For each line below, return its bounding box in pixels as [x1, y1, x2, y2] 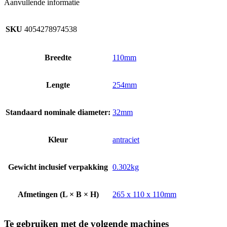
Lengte [46, 80, 70, 89]
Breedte [45, 53, 71, 62]
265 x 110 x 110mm [112, 190, 176, 199]
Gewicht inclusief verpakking [8, 162, 108, 171]
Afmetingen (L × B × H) [17, 190, 99, 199]
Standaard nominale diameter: [6, 107, 110, 117]
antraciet [112, 135, 139, 144]
